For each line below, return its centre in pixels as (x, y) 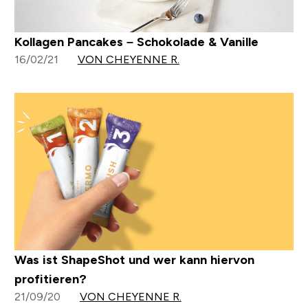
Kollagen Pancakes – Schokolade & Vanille (136, 42)
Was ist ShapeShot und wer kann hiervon (134, 260)
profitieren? (50, 279)
